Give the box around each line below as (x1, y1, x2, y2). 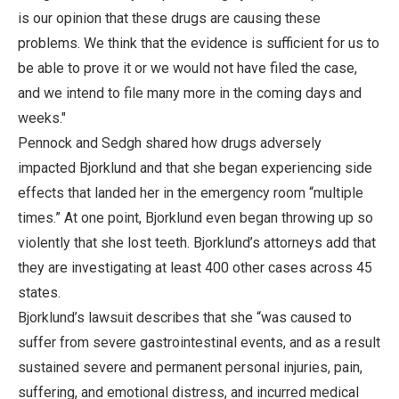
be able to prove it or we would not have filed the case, (18, 59, 357, 77)
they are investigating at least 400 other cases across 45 (18, 258, 372, 276)
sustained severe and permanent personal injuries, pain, (18, 358, 362, 376)
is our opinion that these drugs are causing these (18, 9, 321, 27)
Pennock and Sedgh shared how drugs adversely (18, 134, 322, 151)
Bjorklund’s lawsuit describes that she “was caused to (18, 308, 352, 326)
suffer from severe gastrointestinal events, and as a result (18, 333, 380, 351)
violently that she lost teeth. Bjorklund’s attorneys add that (18, 233, 376, 251)
